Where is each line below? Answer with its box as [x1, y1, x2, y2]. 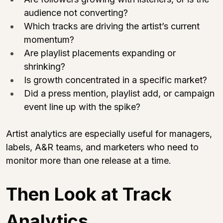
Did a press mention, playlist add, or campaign [24, 88, 217, 99]
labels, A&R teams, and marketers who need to [6, 141, 201, 152]
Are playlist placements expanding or [24, 47, 178, 58]
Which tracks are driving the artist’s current [24, 20, 202, 31]
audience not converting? [24, 7, 128, 18]
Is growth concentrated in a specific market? [24, 74, 207, 85]
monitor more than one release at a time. [6, 155, 171, 166]
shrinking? [24, 61, 65, 72]
